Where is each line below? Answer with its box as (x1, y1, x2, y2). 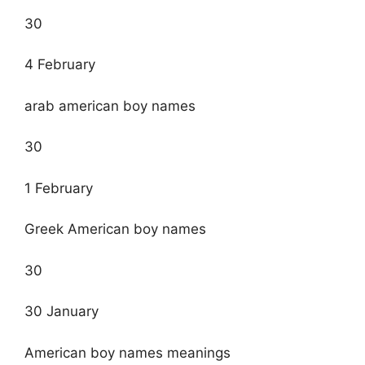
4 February (24, 56, 95, 73)
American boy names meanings (24, 344, 231, 361)
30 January (24, 303, 99, 320)
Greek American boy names (24, 221, 206, 238)
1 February (24, 179, 93, 196)
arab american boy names (24, 97, 196, 114)
